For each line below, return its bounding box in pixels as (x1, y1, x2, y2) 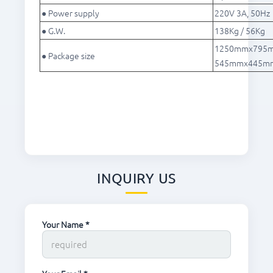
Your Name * (42, 218, 90, 231)
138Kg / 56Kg (214, 24, 265, 37)
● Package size (41, 49, 95, 62)
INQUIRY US (97, 170, 176, 186)
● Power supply (41, 7, 99, 19)
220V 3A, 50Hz (214, 7, 270, 19)
